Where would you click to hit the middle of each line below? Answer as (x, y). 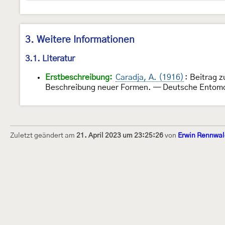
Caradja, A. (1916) (150, 78)
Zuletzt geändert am (43, 136)
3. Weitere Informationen (80, 40)
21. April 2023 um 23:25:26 (120, 136)
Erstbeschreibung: (79, 78)
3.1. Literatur (50, 59)
